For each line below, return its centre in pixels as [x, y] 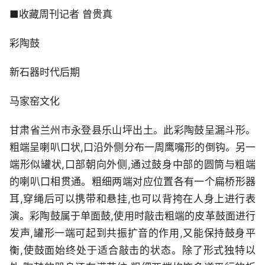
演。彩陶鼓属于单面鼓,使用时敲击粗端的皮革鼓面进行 [132, 216]
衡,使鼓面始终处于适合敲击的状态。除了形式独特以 [132, 250]
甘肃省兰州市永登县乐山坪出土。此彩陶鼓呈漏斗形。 [132, 130]
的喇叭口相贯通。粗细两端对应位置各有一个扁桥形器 [132, 181]
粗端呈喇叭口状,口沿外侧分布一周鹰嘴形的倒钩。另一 [132, 147]
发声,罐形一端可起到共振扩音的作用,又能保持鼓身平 [132, 233]
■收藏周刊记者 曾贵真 [61, 14]
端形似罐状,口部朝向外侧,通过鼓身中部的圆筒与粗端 [132, 164]
